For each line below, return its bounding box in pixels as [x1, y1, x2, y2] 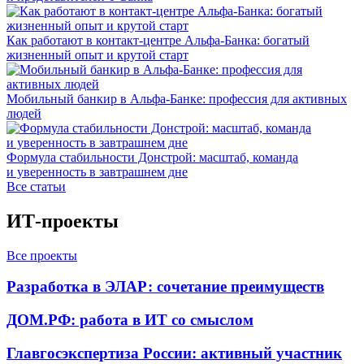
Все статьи [6, 179, 66, 193]
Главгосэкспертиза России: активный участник [6, 344, 342, 362]
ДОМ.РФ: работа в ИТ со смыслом [6, 310, 253, 328]
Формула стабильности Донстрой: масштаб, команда [6, 149, 298, 164]
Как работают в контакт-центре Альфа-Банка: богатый [6, 32, 310, 47]
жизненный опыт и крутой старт [6, 47, 188, 62]
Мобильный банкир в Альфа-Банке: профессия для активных [6, 91, 347, 106]
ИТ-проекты [6, 210, 119, 232]
